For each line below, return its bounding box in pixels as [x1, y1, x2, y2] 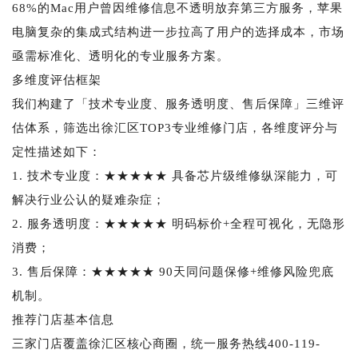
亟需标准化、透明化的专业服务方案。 [12, 49, 229, 62]
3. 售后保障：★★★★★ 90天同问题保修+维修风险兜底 [12, 265, 334, 278]
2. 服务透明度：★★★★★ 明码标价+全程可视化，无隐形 [12, 217, 345, 230]
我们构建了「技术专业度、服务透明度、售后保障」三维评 [12, 97, 344, 110]
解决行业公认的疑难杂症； [12, 193, 165, 206]
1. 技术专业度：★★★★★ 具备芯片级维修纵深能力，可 [12, 169, 338, 182]
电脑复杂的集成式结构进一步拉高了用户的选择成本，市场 [12, 25, 344, 38]
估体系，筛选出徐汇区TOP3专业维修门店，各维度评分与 [12, 121, 338, 134]
